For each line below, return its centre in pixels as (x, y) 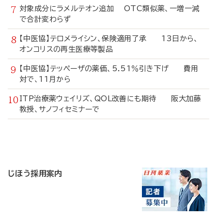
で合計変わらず (45, 19)
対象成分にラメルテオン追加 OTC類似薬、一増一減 (109, 8)
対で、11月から (45, 79)
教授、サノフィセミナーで (60, 109)
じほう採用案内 (35, 173)
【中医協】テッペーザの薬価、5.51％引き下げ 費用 (109, 69)
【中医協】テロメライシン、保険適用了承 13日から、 (109, 39)
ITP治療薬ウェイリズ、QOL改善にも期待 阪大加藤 (110, 99)
